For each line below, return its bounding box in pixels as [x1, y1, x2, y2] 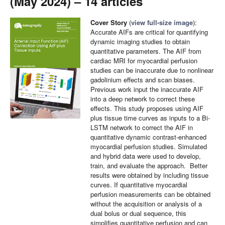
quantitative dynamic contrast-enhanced [90, 132, 206, 142]
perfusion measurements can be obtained [90, 189, 210, 199]
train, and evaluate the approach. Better [90, 161, 207, 170]
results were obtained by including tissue [90, 170, 208, 180]
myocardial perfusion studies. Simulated [90, 142, 207, 151]
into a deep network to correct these [90, 94, 195, 103]
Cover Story [90, 18, 127, 27]
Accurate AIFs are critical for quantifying [90, 27, 208, 37]
